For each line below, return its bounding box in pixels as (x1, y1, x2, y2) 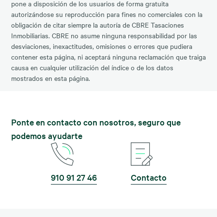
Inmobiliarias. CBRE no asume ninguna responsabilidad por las (11, 30, 197, 40)
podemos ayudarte (11, 129, 82, 141)
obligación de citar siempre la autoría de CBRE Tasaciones (11, 19, 184, 30)
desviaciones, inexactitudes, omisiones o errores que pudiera (11, 41, 192, 51)
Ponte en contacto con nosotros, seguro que (11, 116, 181, 127)
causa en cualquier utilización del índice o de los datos (11, 62, 173, 72)
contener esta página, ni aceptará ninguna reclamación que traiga (11, 51, 206, 62)
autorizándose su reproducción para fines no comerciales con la (11, 9, 202, 19)
